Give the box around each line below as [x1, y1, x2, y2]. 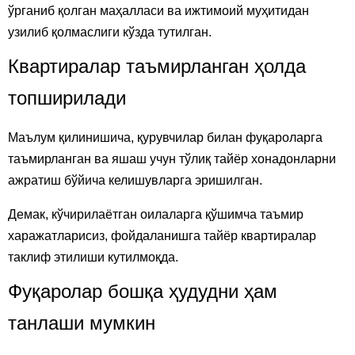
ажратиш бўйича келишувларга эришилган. [8, 173, 262, 187]
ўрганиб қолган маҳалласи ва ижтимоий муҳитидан [8, 3, 309, 17]
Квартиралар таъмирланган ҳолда [8, 55, 306, 77]
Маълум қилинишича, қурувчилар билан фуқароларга [8, 130, 323, 144]
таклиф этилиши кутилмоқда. [8, 250, 178, 264]
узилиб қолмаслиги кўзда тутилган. [8, 25, 212, 39]
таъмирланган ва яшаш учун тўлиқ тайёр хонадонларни [8, 151, 336, 166]
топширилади [8, 86, 126, 109]
